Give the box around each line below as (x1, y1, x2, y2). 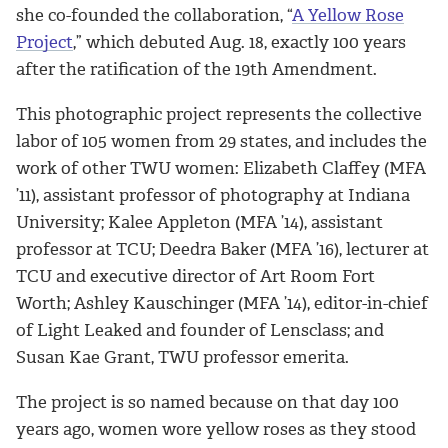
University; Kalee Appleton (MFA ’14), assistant (16, 211, 383, 234)
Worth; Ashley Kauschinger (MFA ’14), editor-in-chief (16, 292, 428, 315)
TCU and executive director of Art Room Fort (16, 265, 375, 288)
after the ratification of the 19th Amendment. (16, 58, 377, 81)
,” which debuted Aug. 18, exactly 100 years (73, 31, 406, 54)
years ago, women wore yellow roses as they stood (16, 417, 416, 440)
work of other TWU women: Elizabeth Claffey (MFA (16, 157, 426, 180)
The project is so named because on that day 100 (16, 390, 399, 413)
